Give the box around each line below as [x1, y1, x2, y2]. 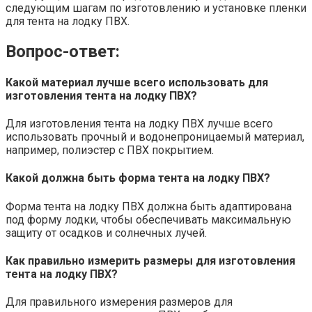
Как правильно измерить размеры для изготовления [6, 253, 295, 267]
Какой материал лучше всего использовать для [6, 75, 268, 89]
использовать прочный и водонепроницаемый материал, [6, 130, 304, 144]
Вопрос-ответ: [6, 41, 120, 61]
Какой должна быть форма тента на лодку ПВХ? [6, 171, 270, 185]
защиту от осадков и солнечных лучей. [6, 226, 207, 240]
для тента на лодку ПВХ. [6, 14, 130, 28]
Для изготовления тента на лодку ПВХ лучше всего [6, 117, 273, 131]
